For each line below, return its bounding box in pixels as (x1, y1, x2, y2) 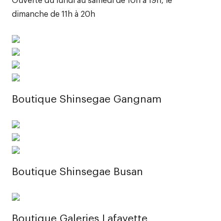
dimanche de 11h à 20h (12, 8, 95, 19)
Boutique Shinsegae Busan (12, 164, 143, 178)
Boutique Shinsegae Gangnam (12, 91, 161, 105)
